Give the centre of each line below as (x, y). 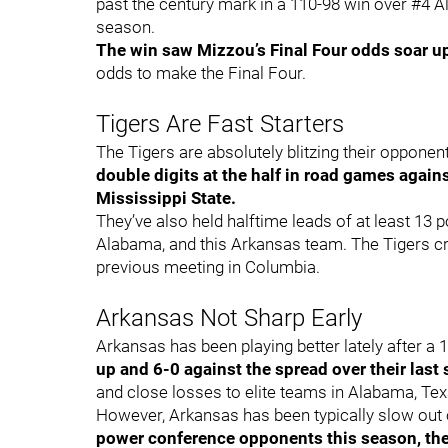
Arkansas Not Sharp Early (229, 318)
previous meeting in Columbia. (208, 267)
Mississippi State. (166, 198)
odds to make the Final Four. (201, 73)
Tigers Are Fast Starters (220, 124)
